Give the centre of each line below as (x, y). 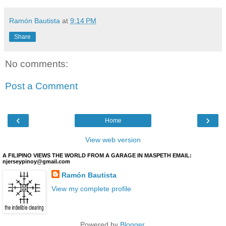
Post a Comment (41, 86)
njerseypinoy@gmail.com (36, 162)
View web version (113, 140)
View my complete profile (91, 189)
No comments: (37, 64)
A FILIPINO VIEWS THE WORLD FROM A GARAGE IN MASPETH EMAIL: (97, 156)
